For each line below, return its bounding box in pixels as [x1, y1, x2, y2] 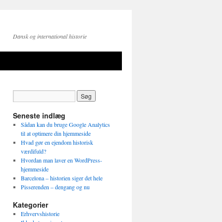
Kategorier [13, 200, 48, 210]
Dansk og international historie [13, 32, 87, 40]
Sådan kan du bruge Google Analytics [20, 120, 110, 128]
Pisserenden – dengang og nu [20, 183, 90, 191]
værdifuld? [20, 147, 46, 155]
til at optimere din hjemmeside [20, 129, 91, 137]
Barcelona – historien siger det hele [20, 174, 103, 182]
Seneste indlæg [13, 111, 65, 120]
